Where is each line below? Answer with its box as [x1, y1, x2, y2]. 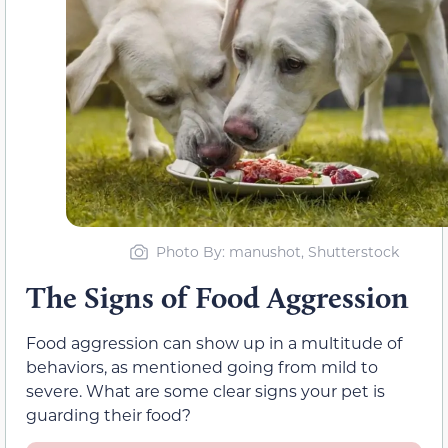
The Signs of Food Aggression [26, 279, 409, 317]
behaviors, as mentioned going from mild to [26, 356, 378, 378]
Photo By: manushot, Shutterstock [156, 242, 399, 262]
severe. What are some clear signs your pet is [26, 380, 385, 402]
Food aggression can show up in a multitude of [26, 332, 402, 354]
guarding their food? [26, 404, 191, 426]
